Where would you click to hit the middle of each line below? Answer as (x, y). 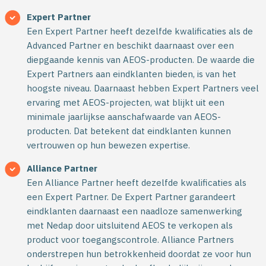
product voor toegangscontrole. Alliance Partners (130, 240)
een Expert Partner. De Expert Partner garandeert (131, 197)
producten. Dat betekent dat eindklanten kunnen (129, 131)
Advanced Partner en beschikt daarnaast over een (130, 45)
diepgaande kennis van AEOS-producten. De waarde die (141, 60)
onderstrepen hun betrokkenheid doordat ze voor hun (139, 254)
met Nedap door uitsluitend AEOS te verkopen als (130, 225)
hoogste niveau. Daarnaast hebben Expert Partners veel (143, 88)
